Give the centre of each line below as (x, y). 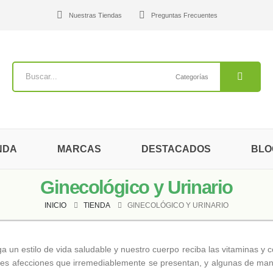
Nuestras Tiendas (95, 15)
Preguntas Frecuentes (184, 15)
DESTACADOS (176, 149)
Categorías (192, 76)
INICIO (55, 206)
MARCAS (79, 149)
